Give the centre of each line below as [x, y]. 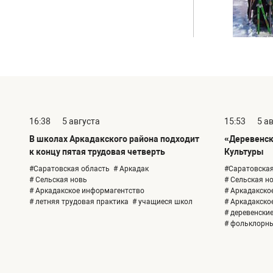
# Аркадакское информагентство [87, 191]
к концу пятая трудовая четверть [97, 152]
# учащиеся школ [162, 202]
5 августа [81, 122]
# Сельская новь [58, 180]
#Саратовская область [69, 169]
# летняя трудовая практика [79, 202]
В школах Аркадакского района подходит [114, 139]
